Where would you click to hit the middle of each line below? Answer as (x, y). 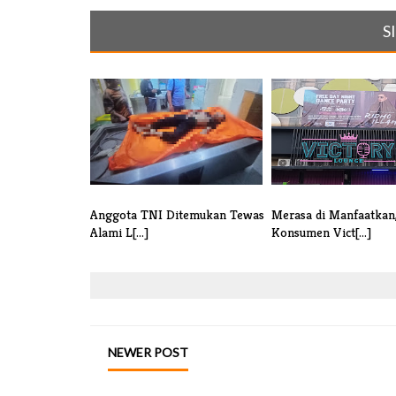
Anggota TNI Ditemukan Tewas (177, 215)
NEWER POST (148, 353)
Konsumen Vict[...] (321, 232)
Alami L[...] (119, 232)
